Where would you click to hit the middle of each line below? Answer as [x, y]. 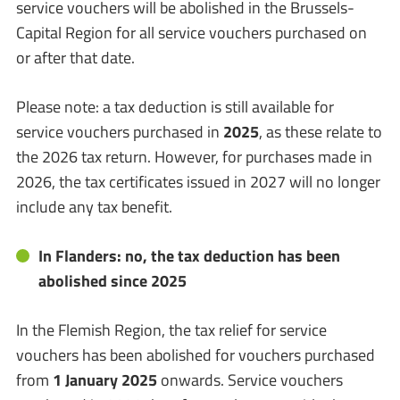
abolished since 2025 [112, 281]
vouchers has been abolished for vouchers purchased [196, 355]
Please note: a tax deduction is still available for [175, 107]
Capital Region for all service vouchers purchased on [192, 33]
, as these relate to [321, 132]
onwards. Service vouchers [250, 380]
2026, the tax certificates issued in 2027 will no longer [198, 182]
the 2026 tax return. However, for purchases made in [194, 157]
